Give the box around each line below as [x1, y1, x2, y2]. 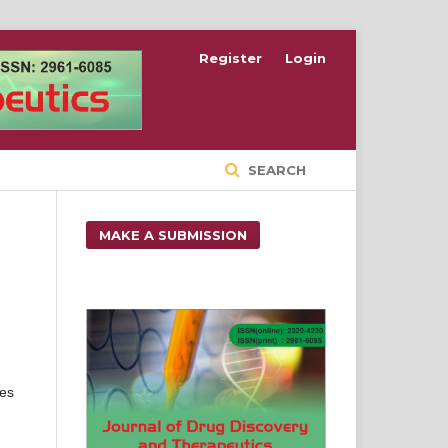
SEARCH [244, 161, 306, 178]
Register [199, 50, 262, 66]
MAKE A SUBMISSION [99, 226, 247, 243]
